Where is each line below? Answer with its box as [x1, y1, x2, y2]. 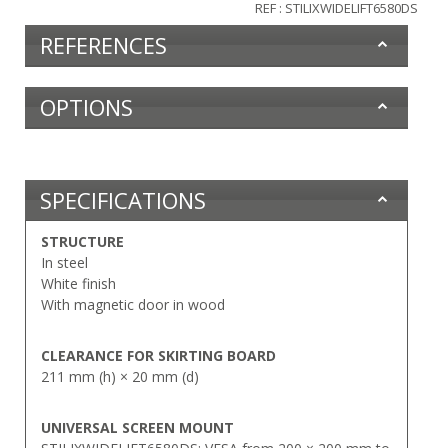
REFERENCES [40, 29, 167, 60]
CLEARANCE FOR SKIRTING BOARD [41, 345, 276, 365]
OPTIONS [40, 91, 133, 122]
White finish [41, 273, 116, 293]
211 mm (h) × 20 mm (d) [41, 366, 199, 386]
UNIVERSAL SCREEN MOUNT [41, 417, 234, 437]
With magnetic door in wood [41, 294, 225, 314]
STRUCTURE [41, 231, 124, 251]
